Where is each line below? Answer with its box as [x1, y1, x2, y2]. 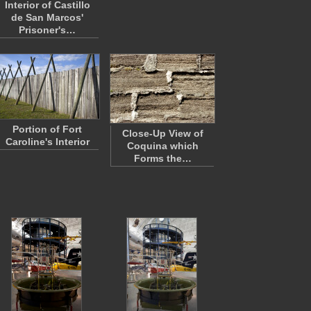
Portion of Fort [12, 124, 82, 135]
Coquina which [126, 140, 199, 151]
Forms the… [133, 153, 192, 164]
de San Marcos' [11, 12, 83, 23]
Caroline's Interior [5, 136, 90, 147]
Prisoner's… [19, 24, 76, 35]
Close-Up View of [121, 128, 203, 139]
